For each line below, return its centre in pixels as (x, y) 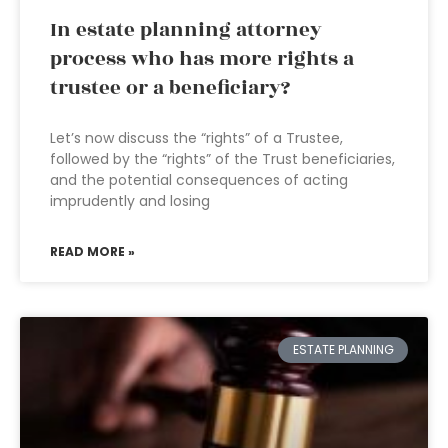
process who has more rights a (202, 59)
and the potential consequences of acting (199, 180)
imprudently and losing (130, 201)
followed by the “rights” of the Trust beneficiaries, (222, 159)
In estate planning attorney (186, 30)
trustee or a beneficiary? (170, 88)
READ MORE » (92, 251)
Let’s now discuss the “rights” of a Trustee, (196, 138)
